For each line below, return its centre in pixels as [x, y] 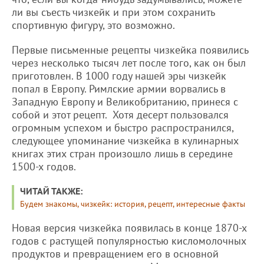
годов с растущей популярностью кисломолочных [129, 240]
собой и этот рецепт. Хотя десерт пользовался [120, 114]
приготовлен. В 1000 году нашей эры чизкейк [119, 75]
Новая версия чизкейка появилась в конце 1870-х [129, 227]
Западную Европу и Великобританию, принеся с [125, 101]
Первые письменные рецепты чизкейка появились [130, 49]
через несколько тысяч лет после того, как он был [129, 62]
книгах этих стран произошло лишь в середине [122, 153]
